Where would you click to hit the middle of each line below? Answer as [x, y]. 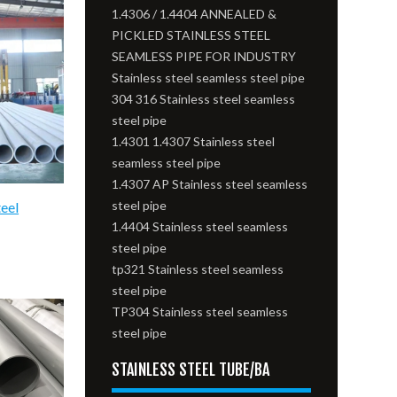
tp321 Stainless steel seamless [198, 269]
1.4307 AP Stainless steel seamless [210, 184]
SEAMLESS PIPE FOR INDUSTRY [204, 56]
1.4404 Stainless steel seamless [200, 226]
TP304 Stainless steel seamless [200, 311]
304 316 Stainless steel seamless [204, 99]
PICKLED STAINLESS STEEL [191, 35]
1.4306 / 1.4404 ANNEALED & [195, 14]
